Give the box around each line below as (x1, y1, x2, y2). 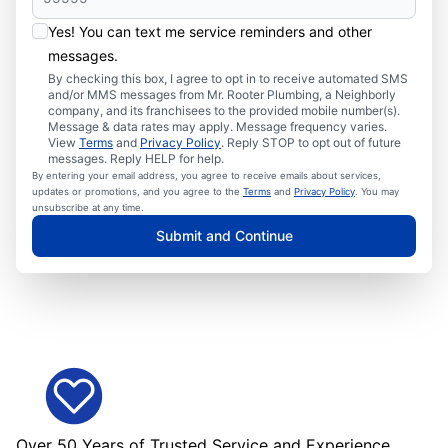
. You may (355, 186, 399, 197)
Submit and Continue (155, 227, 293, 244)
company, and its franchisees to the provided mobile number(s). (48, 103, 400, 118)
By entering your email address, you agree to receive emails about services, (32, 170, 381, 181)
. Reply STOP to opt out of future (221, 135, 401, 150)
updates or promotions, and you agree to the (32, 186, 243, 197)
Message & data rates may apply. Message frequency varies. (48, 119, 387, 134)
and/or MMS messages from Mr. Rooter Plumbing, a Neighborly (48, 87, 396, 102)
